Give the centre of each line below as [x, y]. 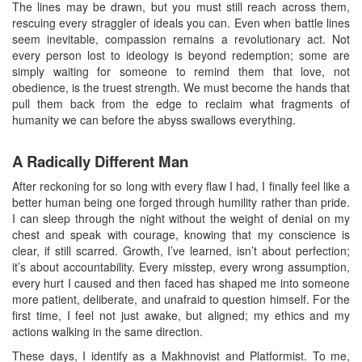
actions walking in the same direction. [107, 331]
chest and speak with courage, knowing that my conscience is [181, 234]
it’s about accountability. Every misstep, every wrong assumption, [181, 266]
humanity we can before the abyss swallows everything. [154, 119]
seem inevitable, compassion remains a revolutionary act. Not [181, 38]
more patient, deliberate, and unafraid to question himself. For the [181, 299]
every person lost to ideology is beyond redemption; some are [181, 55]
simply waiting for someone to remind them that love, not [181, 71]
